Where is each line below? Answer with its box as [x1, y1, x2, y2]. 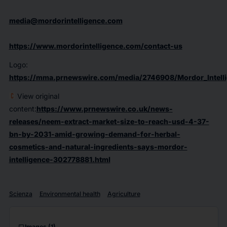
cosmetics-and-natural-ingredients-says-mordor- [9, 142, 187, 151]
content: [9, 104, 36, 113]
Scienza [9, 190, 32, 198]
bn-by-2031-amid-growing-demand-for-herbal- [9, 130, 180, 138]
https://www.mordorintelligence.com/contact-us [9, 42, 182, 50]
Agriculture [107, 190, 140, 198]
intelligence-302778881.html [9, 155, 110, 164]
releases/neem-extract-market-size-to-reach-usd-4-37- [9, 117, 209, 126]
